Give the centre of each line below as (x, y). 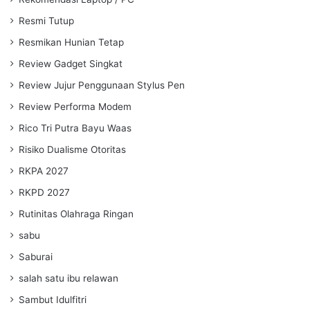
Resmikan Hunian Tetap (71, 42)
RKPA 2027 (44, 171)
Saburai (36, 256)
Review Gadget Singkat (71, 63)
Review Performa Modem (75, 106)
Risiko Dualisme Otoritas (72, 149)
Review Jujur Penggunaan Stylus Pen (102, 85)
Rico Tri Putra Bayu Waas (75, 128)
